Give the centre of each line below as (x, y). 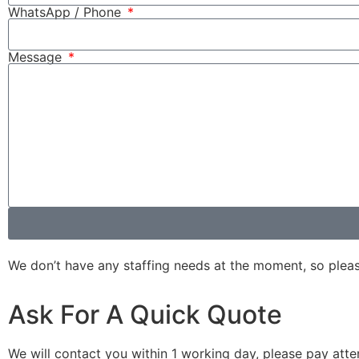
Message (37, 56)
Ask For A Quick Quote (145, 315)
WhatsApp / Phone (67, 12)
